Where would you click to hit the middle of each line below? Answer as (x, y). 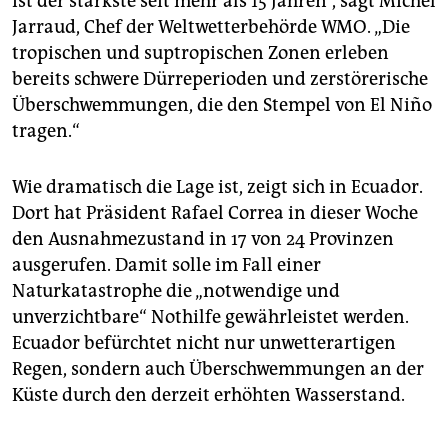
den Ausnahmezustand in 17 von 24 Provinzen (203, 238)
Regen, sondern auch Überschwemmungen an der (218, 368)
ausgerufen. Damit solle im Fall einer (166, 264)
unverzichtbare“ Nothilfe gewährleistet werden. (210, 316)
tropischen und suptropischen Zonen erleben (200, 52)
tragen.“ (46, 130)
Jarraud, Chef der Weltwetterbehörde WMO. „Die (211, 26)
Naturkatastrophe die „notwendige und (176, 290)
